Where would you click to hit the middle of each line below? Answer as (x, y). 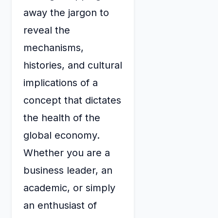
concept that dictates (72, 100)
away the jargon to (66, 13)
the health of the (62, 118)
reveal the (47, 30)
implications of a (61, 83)
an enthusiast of (60, 206)
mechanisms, (54, 48)
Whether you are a (67, 153)
